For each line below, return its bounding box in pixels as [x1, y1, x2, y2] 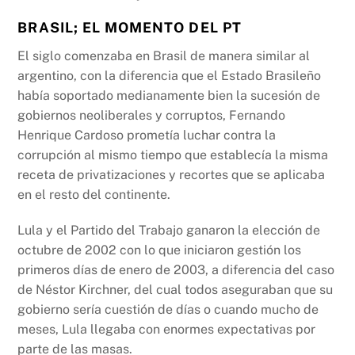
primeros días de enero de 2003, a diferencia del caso [17, 262, 335, 278]
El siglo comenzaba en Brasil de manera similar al [17, 48, 311, 63]
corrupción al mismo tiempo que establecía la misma [17, 147, 329, 162]
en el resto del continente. [17, 186, 171, 202]
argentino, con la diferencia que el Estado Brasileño [17, 67, 322, 83]
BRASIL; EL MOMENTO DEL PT [17, 18, 242, 36]
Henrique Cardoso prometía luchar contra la [17, 127, 277, 143]
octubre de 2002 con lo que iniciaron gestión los [17, 242, 302, 258]
